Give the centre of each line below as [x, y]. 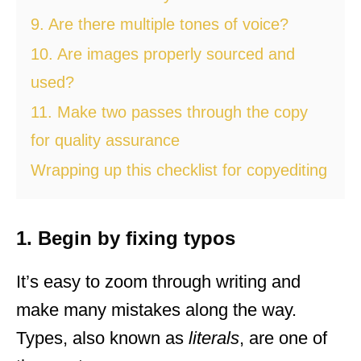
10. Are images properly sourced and [163, 54]
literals [214, 338]
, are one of [283, 338]
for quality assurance [105, 140]
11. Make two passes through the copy [169, 112]
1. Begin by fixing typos [126, 238]
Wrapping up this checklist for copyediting [179, 170]
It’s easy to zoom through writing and [158, 281]
